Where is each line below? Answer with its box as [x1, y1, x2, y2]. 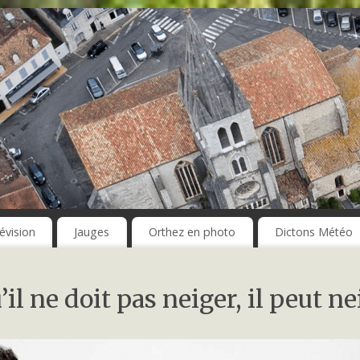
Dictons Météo [274, 224, 353, 240]
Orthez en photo [149, 224, 236, 240]
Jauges [74, 224, 110, 240]
